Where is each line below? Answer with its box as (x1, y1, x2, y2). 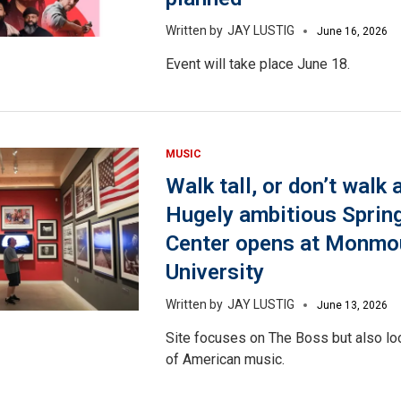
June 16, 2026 (316, 25, 388, 38)
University (165, 260, 264, 286)
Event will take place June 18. (165, 55, 350, 73)
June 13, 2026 (316, 299, 388, 312)
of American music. (165, 351, 285, 369)
